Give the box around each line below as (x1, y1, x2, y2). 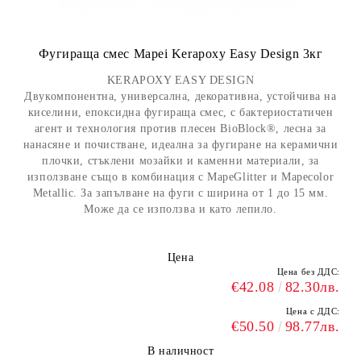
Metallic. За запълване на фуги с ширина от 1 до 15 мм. (32, 187, 329, 199)
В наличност (147, 345, 214, 357)
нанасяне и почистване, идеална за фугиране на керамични (23, 139, 338, 151)
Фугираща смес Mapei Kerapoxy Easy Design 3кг (38, 47, 323, 60)
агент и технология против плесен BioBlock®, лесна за (34, 122, 327, 135)
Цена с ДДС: (285, 306, 340, 316)
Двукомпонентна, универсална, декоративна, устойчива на (24, 90, 337, 102)
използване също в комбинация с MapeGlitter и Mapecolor (27, 171, 334, 183)
